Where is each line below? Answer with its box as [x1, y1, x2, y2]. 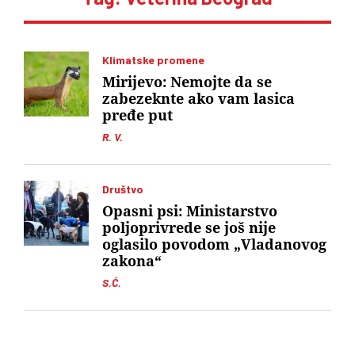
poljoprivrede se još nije [102, 219, 276, 236]
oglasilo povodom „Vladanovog [102, 236, 326, 253]
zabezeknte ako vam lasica [102, 90, 295, 107]
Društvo [102, 182, 143, 196]
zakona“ [102, 253, 162, 269]
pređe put [102, 107, 173, 124]
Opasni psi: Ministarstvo [102, 203, 277, 219]
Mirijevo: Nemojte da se [102, 74, 272, 90]
